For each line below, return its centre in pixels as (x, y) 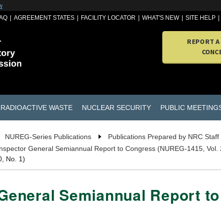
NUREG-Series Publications (48, 137)
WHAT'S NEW (161, 18)
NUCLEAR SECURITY (116, 107)
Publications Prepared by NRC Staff (164, 137)
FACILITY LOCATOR (109, 18)
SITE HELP (201, 18)
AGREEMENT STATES (44, 18)
